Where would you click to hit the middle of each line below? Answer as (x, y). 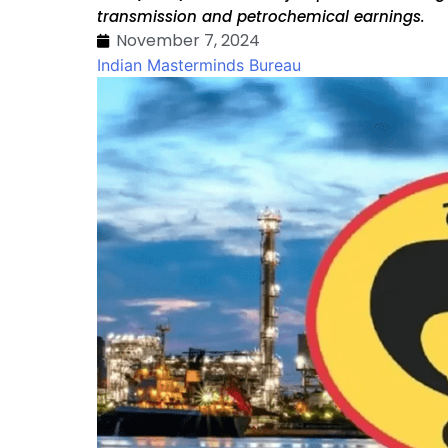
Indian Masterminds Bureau (199, 65)
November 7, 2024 (188, 40)
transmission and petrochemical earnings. (261, 16)
